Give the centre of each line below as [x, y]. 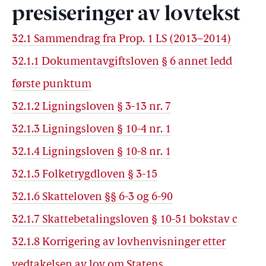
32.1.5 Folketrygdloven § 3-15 [85, 175]
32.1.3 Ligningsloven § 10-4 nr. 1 [91, 130]
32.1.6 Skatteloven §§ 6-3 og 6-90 [92, 197]
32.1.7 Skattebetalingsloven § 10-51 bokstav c [125, 220]
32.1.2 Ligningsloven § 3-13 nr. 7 [91, 107]
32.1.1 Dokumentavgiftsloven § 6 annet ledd [122, 62]
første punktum [52, 85]
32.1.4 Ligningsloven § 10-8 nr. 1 [91, 152]
